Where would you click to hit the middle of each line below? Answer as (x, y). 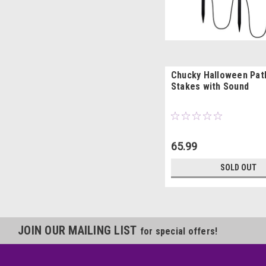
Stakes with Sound (210, 86)
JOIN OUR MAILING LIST (79, 230)
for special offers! (179, 231)
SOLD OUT (239, 167)
